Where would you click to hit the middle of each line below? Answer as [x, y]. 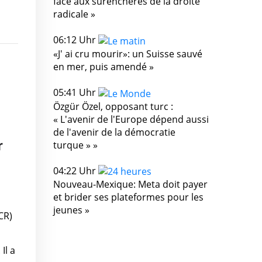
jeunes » [71, 210]
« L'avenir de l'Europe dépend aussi [131, 119]
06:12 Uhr [76, 40]
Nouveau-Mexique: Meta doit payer [130, 185]
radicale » [74, 14]
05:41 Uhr [76, 92]
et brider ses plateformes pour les [128, 197]
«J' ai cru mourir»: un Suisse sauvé [128, 54]
